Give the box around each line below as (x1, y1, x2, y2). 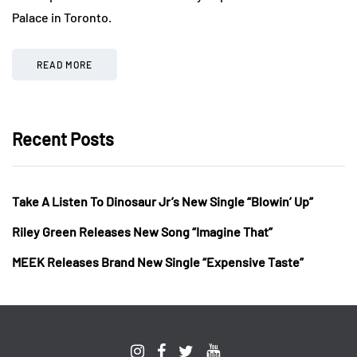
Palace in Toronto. (12, 9, 112, 25)
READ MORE (37, 58, 92, 70)
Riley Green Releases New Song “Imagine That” (12, 223, 273, 239)
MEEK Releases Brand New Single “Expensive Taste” (12, 253, 304, 269)
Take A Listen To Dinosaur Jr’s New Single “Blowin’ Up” (12, 193, 313, 209)
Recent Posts (12, 127, 114, 149)
